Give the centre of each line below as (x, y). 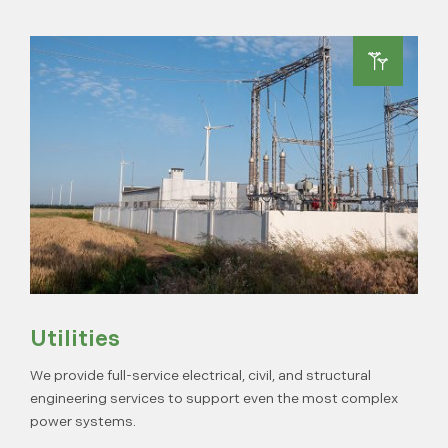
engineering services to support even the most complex (214, 398)
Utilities (75, 339)
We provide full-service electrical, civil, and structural (200, 375)
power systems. (83, 421)
